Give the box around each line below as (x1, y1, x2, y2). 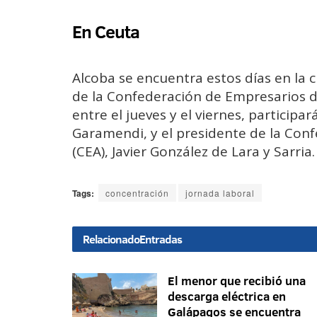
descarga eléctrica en (168, 287, 286, 304)
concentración (105, 186, 169, 199)
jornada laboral (185, 186, 255, 199)
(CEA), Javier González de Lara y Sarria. (72, 142, 315, 161)
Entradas (139, 231, 182, 247)
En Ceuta (72, 19, 139, 45)
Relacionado (83, 231, 139, 247)
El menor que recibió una (168, 272, 306, 289)
